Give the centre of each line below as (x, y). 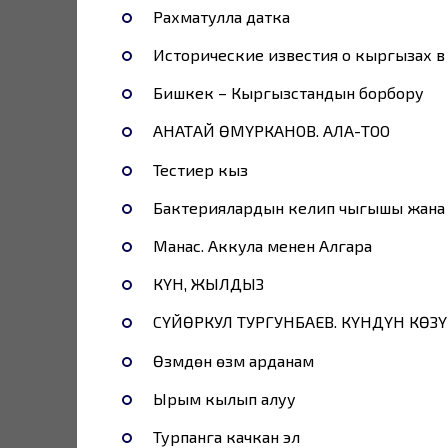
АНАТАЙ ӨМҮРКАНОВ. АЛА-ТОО (271, 131)
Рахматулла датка (221, 16)
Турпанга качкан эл (226, 436)
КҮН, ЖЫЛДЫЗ (208, 284)
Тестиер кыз (200, 169)
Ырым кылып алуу (224, 398)
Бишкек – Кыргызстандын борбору (288, 93)
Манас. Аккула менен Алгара (262, 246)
